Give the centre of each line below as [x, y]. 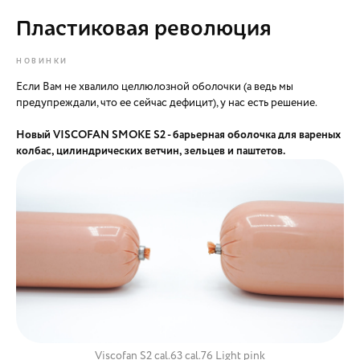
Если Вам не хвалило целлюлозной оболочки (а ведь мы [155, 86]
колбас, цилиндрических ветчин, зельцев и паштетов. [151, 151]
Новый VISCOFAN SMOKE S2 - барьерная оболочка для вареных [178, 135]
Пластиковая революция [144, 26]
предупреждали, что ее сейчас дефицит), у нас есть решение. [168, 102]
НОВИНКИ [42, 60]
